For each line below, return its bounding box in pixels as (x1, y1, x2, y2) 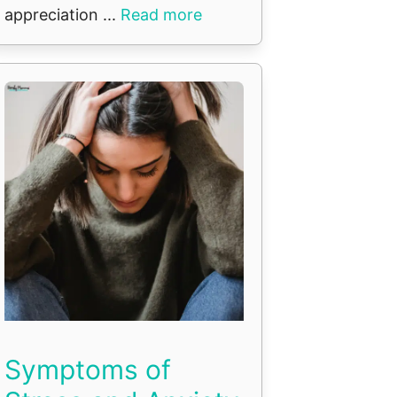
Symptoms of (4, 353, 171, 385)
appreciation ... (4, 4, 121, 24)
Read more (121, 4, 202, 24)
